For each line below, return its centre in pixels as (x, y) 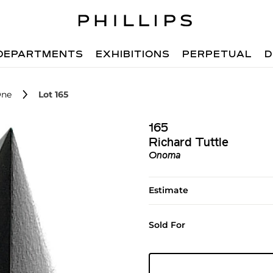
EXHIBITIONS (133, 55)
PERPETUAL (218, 55)
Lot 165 (53, 94)
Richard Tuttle (188, 143)
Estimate (168, 190)
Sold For (167, 225)
